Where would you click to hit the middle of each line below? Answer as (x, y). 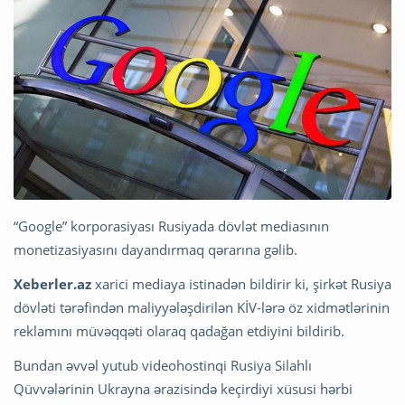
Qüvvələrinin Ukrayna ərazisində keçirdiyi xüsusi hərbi (183, 388)
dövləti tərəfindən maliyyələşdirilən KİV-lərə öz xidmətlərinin (202, 307)
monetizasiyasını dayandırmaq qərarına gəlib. (155, 249)
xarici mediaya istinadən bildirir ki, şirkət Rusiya (241, 283)
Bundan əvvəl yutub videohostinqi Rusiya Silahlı (163, 365)
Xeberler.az (52, 283)
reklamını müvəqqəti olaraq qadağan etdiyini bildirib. (179, 330)
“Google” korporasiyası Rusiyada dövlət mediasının (171, 226)
